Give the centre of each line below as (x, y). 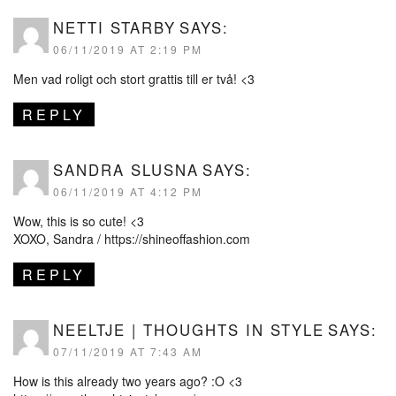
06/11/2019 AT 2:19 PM (128, 49)
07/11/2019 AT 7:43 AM (128, 352)
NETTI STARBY (114, 28)
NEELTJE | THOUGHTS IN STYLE (189, 330)
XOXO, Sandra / (59, 239)
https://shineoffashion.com (177, 239)
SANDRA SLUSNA (126, 170)
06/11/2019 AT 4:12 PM (128, 192)
